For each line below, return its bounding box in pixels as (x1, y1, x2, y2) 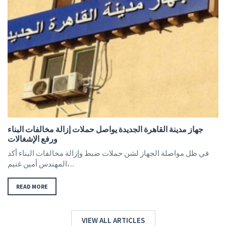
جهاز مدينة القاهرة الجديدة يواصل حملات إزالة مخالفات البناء (8, 124, 203, 135)
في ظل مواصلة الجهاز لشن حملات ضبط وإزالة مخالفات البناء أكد (8, 148, 209, 158)
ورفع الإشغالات (8, 134, 58, 144)
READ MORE (16, 183, 48, 191)
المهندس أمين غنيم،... (67, 159, 74, 169)
